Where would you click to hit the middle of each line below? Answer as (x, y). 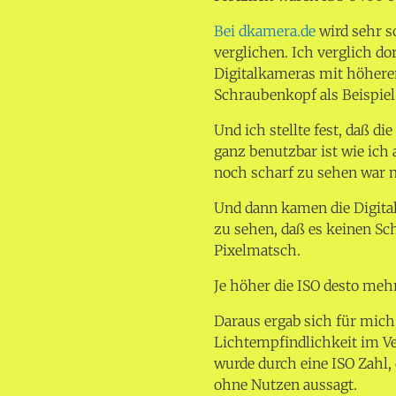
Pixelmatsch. (258, 250)
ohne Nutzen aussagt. (286, 385)
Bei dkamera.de (265, 31)
